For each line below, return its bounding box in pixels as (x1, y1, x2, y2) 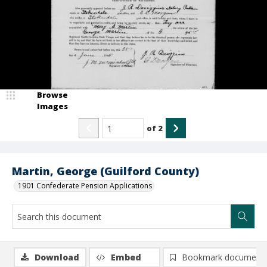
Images (37, 101, 68, 111)
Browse (37, 89, 68, 100)
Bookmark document (182, 252, 264, 263)
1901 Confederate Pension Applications (18, 181, 152, 191)
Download (35, 252, 79, 263)
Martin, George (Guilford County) (12, 164, 199, 178)
